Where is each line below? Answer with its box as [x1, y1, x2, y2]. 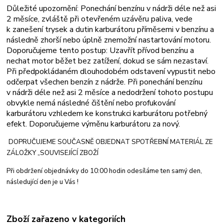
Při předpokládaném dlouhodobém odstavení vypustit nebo [6, 65, 216, 77]
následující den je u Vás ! [6, 177, 79, 186]
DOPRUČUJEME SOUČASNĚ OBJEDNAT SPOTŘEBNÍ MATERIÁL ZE [8, 137, 213, 146]
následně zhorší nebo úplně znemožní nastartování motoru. [6, 34, 211, 45]
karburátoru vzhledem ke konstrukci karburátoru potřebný [6, 107, 208, 119]
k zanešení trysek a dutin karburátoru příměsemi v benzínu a [6, 23, 214, 35]
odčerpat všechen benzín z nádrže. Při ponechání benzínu [6, 76, 203, 87]
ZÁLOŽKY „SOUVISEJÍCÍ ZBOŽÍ [6, 148, 99, 157]
